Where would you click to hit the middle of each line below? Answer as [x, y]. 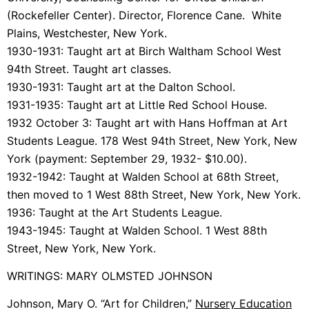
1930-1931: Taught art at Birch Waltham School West [144, 51]
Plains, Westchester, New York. [87, 33]
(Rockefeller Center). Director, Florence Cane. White [144, 15]
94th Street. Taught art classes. [89, 69]
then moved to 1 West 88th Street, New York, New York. [154, 194]
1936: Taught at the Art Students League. [114, 212]
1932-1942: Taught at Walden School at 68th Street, [143, 176]
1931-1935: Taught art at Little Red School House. [137, 104]
